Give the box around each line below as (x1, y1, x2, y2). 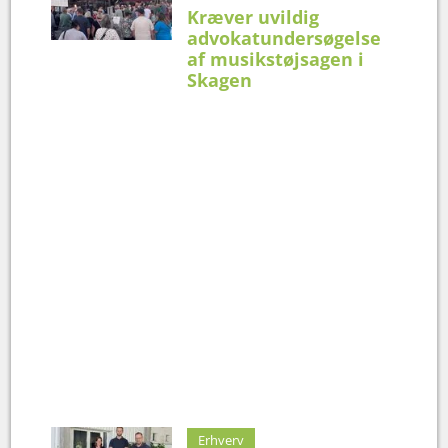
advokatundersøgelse (187, 25, 382, 50)
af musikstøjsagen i (187, 46, 365, 71)
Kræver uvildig (187, 4, 320, 29)
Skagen (187, 67, 253, 92)
